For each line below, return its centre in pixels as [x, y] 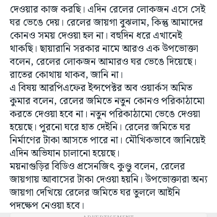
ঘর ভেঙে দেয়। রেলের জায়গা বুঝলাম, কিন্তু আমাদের [106, 23]
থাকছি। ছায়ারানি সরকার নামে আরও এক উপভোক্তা [104, 49]
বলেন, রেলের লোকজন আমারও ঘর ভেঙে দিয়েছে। [103, 62]
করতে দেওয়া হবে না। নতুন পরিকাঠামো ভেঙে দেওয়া [105, 114]
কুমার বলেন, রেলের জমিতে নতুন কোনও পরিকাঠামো [107, 101]
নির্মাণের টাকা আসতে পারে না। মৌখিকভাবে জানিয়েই [108, 140]
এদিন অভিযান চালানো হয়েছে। [66, 154]
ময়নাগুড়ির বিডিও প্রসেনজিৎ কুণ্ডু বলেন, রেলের [97, 167]
